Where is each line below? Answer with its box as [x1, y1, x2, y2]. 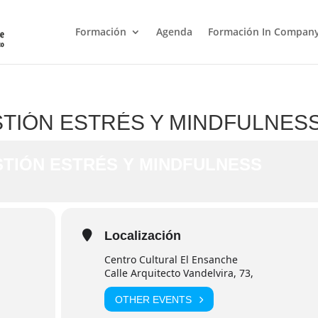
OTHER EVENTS [115, 293, 192, 305]
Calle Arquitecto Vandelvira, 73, [104, 266, 254, 280]
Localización [104, 229, 182, 243]
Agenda [155, 25, 192, 38]
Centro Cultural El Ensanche [104, 253, 238, 266]
